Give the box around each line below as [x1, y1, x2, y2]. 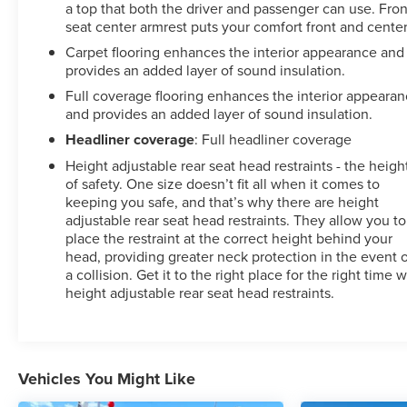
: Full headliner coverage [194, 128, 352, 149]
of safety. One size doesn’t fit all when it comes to [65, 173, 381, 194]
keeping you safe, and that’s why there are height [65, 191, 380, 212]
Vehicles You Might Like [18, 366, 195, 391]
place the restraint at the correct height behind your [65, 227, 393, 248]
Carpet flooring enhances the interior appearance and [65, 41, 405, 62]
